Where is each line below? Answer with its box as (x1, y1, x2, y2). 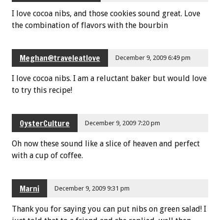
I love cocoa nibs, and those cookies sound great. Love (12, 8, 200, 18)
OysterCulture (20, 117, 70, 129)
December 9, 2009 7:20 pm (85, 119, 161, 127)
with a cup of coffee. (12, 151, 83, 161)
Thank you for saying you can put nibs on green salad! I (12, 204, 206, 214)
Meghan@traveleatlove (20, 53, 100, 64)
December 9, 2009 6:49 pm (115, 54, 191, 62)
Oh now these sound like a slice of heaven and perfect (12, 139, 200, 149)
